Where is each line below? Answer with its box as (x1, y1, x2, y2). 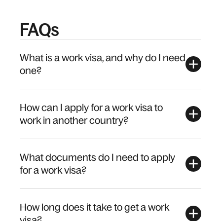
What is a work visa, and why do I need (20, 52, 185, 63)
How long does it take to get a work (20, 201, 169, 213)
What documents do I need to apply (20, 151, 175, 163)
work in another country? (20, 114, 128, 126)
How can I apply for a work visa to (20, 102, 163, 113)
